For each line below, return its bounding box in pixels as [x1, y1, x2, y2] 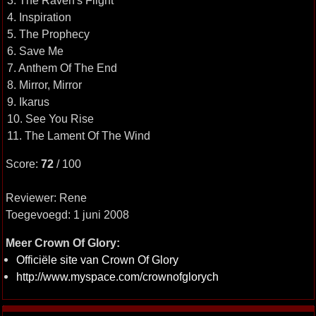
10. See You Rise [6, 112, 94, 125]
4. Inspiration [6, 11, 71, 23]
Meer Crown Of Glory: [5, 236, 120, 249]
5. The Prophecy [6, 28, 90, 40]
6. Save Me [6, 44, 63, 57]
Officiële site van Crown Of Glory [16, 253, 178, 266]
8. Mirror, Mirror [6, 78, 82, 91]
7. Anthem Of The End [6, 61, 117, 74]
